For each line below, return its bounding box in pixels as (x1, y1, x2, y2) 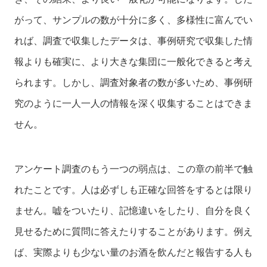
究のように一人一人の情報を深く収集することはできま (14, 96, 253, 110)
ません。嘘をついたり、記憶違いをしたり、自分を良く (14, 203, 253, 218)
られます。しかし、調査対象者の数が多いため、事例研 (14, 75, 253, 89)
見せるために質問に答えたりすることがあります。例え (14, 224, 253, 238)
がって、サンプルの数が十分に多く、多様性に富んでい (14, 13, 253, 27)
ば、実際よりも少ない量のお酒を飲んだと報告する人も (14, 245, 253, 259)
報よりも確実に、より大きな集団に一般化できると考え (14, 54, 253, 69)
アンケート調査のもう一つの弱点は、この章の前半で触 (14, 162, 253, 176)
